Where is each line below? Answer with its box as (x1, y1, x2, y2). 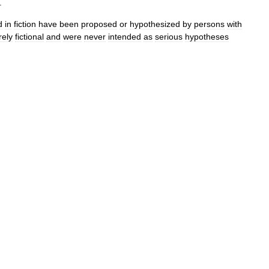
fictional (15, 32, 44, 41)
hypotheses (185, 32, 229, 41)
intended (108, 32, 141, 41)
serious (155, 32, 183, 41)
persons (194, 19, 225, 29)
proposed (81, 19, 117, 29)
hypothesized (130, 19, 180, 29)
